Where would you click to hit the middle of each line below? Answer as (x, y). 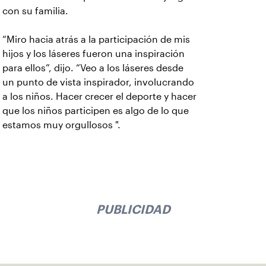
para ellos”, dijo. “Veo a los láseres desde (93, 68)
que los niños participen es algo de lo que (96, 111)
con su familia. (35, 11)
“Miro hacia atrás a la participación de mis (96, 39)
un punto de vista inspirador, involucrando (98, 82)
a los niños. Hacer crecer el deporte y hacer (99, 96)
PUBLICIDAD (133, 209)
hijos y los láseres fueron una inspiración (94, 54)
